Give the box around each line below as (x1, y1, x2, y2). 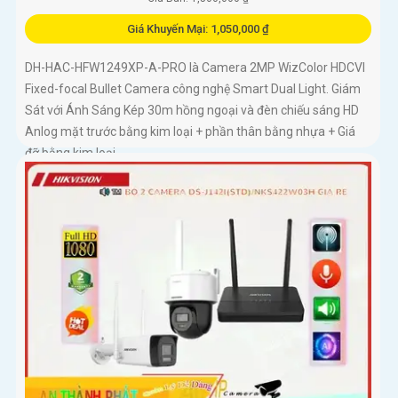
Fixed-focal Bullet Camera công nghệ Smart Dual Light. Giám (25, 82, 361, 97)
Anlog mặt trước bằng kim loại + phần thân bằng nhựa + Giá (25, 124, 355, 139)
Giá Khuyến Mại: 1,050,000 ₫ (126, 22, 269, 36)
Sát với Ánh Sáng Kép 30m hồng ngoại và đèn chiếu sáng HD (25, 103, 359, 118)
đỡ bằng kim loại (25, 146, 115, 161)
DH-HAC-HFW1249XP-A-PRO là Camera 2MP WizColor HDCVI (25, 60, 365, 76)
